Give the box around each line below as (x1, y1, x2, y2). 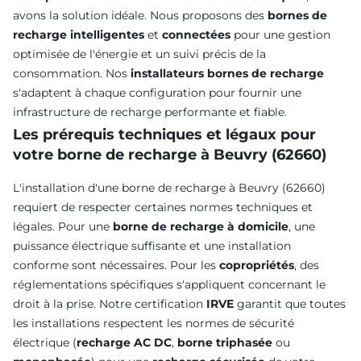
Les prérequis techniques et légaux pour (13, 126, 316, 144)
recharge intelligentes (13, 27, 144, 43)
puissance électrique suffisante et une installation (13, 239, 291, 254)
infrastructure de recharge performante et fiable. (13, 105, 287, 120)
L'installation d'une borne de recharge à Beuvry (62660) (13, 180, 326, 196)
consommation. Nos (13, 66, 131, 81)
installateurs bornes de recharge (131, 66, 324, 81)
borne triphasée (177, 335, 272, 351)
